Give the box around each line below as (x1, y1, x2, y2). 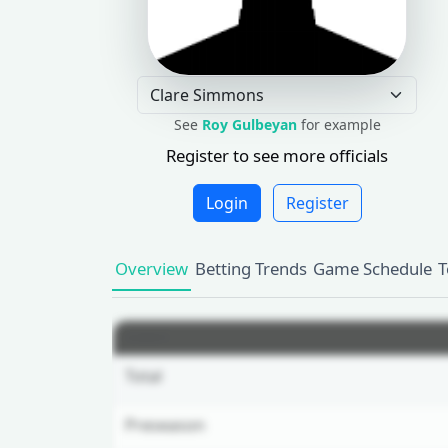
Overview (115, 256, 189, 280)
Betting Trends (194, 256, 307, 280)
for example (296, 115, 381, 134)
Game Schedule (312, 256, 432, 280)
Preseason (125, 413, 205, 436)
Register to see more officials (166, 144, 389, 167)
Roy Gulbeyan (201, 115, 297, 134)
